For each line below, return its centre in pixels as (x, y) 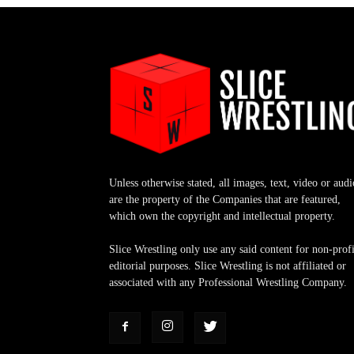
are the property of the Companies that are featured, (225, 200)
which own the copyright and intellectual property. (222, 217)
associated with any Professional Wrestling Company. (228, 283)
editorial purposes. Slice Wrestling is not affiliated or (228, 266)
